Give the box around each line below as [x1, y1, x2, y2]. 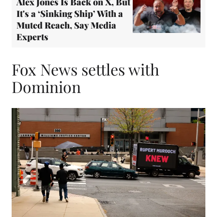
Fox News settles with [12, 58, 159, 79]
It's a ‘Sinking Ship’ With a [16, 8, 123, 20]
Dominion [12, 76, 81, 97]
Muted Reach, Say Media [16, 19, 116, 31]
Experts [16, 31, 50, 43]
